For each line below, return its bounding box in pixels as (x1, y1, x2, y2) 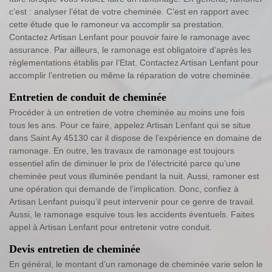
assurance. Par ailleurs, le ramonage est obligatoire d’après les (9, 44, 251, 55)
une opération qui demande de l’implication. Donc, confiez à (9, 183, 239, 194)
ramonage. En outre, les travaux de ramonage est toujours (9, 145, 234, 155)
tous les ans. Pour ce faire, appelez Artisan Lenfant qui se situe (9, 120, 251, 130)
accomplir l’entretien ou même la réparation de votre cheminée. (9, 70, 253, 80)
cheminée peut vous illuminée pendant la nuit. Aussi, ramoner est (9, 171, 259, 181)
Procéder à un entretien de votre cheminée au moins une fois (9, 107, 245, 117)
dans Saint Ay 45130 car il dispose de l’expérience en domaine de (9, 132, 262, 143)
